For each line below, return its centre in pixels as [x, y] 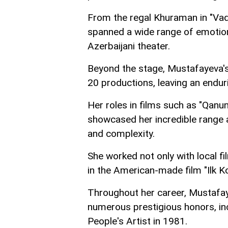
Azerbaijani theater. [129, 46]
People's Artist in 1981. [137, 221]
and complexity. [121, 134]
